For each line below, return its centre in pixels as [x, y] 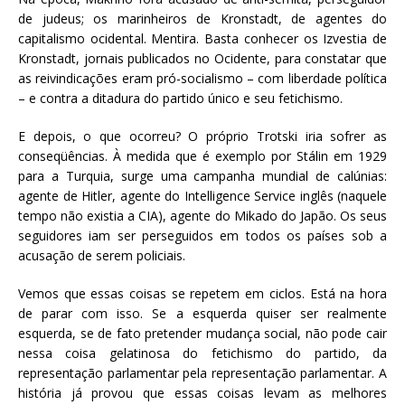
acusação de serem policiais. [102, 255]
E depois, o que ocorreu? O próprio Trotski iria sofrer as [202, 136]
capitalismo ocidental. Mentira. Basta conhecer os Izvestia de [202, 38]
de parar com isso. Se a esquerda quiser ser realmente [202, 313]
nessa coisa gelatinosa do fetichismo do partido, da [202, 353]
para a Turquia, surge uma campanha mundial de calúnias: [202, 175]
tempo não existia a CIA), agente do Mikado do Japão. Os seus [202, 215]
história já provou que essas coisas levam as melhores [202, 392]
